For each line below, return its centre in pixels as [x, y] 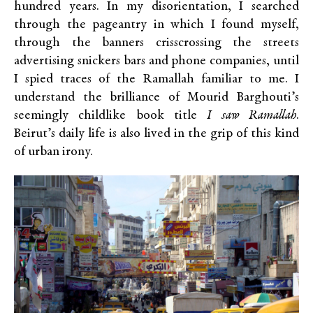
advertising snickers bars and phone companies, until [156, 61]
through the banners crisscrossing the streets [156, 43]
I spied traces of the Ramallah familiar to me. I [156, 80]
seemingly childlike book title [111, 116]
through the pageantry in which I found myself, [156, 25]
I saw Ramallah [252, 116]
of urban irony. [53, 152]
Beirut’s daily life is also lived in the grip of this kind [156, 134]
